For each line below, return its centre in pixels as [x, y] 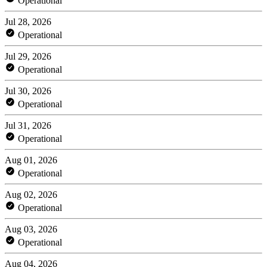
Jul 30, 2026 [28, 91]
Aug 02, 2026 [31, 194]
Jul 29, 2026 [28, 56]
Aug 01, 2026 [31, 160]
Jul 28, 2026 [28, 21]
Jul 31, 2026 [28, 125]
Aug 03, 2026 [31, 229]
